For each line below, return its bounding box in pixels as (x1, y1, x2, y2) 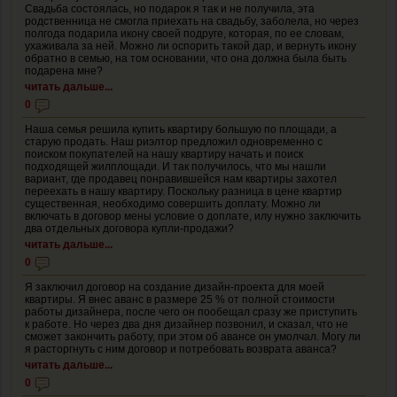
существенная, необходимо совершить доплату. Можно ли (25, 197, 321, 210)
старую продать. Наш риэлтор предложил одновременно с (25, 135, 323, 148)
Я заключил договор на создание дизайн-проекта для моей (25, 280, 324, 293)
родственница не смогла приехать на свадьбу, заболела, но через (25, 14, 359, 27)
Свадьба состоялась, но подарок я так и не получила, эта (25, 2, 315, 15)
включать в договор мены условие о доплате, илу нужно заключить (25, 209, 361, 222)
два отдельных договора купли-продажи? (25, 222, 234, 235)
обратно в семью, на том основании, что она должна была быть (25, 51, 346, 65)
